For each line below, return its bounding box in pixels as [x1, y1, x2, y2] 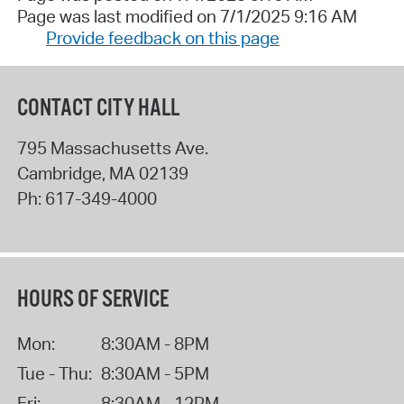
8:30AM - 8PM [100, 332, 209, 354]
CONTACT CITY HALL [16, 93, 179, 124]
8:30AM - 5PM [100, 362, 209, 384]
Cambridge [16, 161, 102, 184]
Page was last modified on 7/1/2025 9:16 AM [16, 5, 357, 28]
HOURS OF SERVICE [16, 284, 169, 315]
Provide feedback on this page [45, 27, 280, 50]
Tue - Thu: [16, 362, 92, 384]
